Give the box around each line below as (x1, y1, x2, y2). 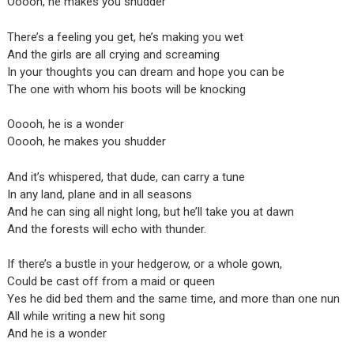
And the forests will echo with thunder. (6, 221, 206, 236)
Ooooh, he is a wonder (6, 117, 124, 132)
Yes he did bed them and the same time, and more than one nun (6, 292, 340, 307)
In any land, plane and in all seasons (6, 186, 192, 201)
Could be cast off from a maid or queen (6, 274, 215, 289)
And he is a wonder (6, 326, 107, 341)
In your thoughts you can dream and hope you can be (6, 64, 284, 79)
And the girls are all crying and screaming (6, 47, 220, 62)
